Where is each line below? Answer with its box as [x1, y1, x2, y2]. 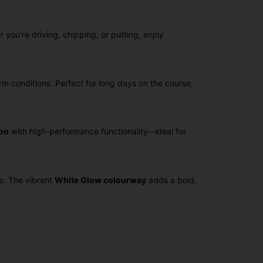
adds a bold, [146, 175, 197, 186]
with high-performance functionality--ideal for [9, 126, 186, 137]
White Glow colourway [55, 175, 146, 186]
